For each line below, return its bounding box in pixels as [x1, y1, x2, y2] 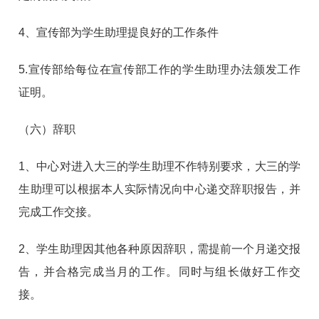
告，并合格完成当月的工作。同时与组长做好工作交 [19, 265, 300, 278]
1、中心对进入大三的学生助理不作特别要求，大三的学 [19, 159, 300, 172]
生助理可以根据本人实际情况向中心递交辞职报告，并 [19, 182, 300, 195]
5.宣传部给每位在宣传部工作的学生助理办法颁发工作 [19, 63, 300, 75]
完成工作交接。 [19, 205, 99, 218]
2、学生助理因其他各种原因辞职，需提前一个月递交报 [19, 242, 300, 255]
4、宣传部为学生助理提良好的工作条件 [19, 26, 219, 38]
